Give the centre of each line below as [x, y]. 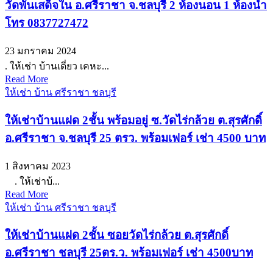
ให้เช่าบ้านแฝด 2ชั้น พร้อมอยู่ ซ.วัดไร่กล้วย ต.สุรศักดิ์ [133, 120]
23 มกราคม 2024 [41, 51]
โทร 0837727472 [47, 23]
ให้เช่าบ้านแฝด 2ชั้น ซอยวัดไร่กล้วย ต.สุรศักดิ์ [117, 235]
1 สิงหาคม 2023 [38, 166]
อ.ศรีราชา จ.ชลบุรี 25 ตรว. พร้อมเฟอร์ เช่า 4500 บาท [135, 138]
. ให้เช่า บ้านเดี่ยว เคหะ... [57, 66]
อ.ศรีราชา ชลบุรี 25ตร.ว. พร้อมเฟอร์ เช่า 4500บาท [129, 253]
